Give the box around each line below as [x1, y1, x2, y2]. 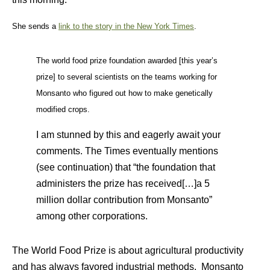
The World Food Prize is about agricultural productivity [12, 245, 243, 256]
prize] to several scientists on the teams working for [36, 72, 217, 81]
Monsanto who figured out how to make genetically [36, 89, 213, 98]
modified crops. [36, 105, 90, 114]
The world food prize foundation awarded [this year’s [36, 56, 218, 65]
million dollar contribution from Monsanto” [36, 195, 212, 205]
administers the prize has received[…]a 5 [36, 178, 210, 189]
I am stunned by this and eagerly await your [36, 130, 221, 140]
